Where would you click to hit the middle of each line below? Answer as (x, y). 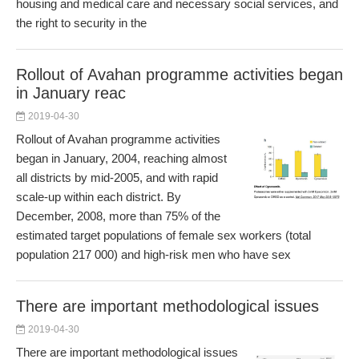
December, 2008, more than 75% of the (118, 216)
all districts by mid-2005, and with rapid (117, 177)
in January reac (71, 93)
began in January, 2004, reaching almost (121, 158)
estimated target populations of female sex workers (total (163, 235)
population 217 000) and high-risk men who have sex (153, 254)
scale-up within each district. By (99, 197)
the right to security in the (81, 23)
